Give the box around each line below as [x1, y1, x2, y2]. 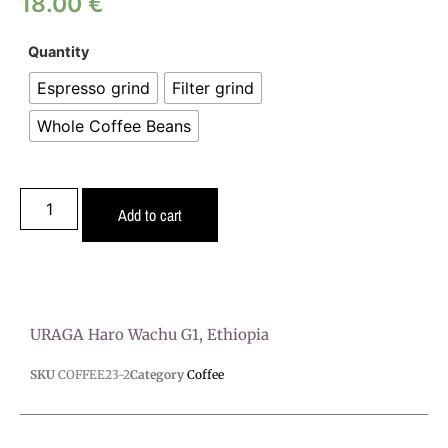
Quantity [28, 42, 89, 60]
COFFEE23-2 [58, 367, 130, 383]
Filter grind [172, 77, 254, 98]
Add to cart [118, 204, 183, 227]
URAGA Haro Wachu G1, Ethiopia [30, 325, 269, 345]
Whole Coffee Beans [37, 115, 191, 136]
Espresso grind [37, 77, 150, 98]
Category [130, 367, 184, 383]
